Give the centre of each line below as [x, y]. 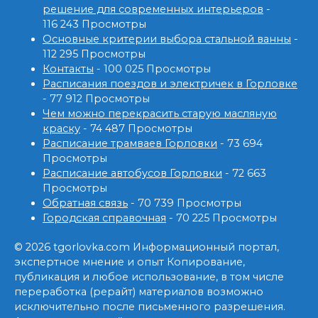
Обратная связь [85, 203]
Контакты [68, 68]
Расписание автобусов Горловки [132, 173]
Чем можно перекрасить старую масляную [160, 113]
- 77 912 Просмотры [96, 98]
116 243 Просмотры [94, 24]
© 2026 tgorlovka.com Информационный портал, [147, 247]
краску [61, 128]
